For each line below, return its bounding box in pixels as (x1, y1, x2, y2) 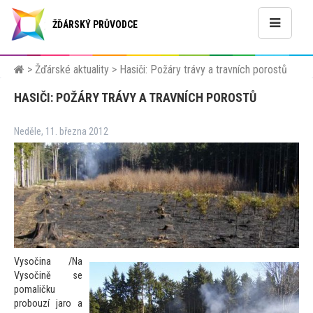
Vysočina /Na (14, 256, 82, 268)
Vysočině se (14, 270, 82, 282)
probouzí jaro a (14, 298, 82, 310)
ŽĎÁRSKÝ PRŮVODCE (52, 19, 138, 30)
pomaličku (14, 284, 55, 296)
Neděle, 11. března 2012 (14, 126, 108, 138)
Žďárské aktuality (35, 63, 109, 76)
